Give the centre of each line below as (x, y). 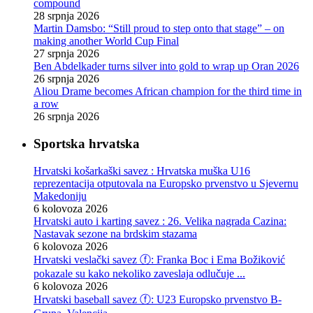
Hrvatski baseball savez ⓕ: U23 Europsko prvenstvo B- (158, 299)
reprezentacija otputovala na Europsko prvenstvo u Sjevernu (166, 183)
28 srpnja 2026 (66, 16)
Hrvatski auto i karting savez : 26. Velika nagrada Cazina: (160, 221)
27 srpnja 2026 (66, 54)
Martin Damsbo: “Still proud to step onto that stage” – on (159, 29)
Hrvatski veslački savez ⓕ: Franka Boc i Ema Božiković (159, 259)
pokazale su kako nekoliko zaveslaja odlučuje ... (139, 273)
